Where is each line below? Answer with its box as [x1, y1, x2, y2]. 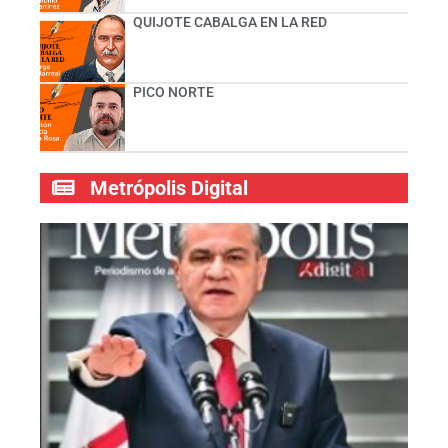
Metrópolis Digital [90, 176, 248, 201]
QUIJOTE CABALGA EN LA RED [132, 13, 327, 30]
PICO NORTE [132, 83, 214, 100]
